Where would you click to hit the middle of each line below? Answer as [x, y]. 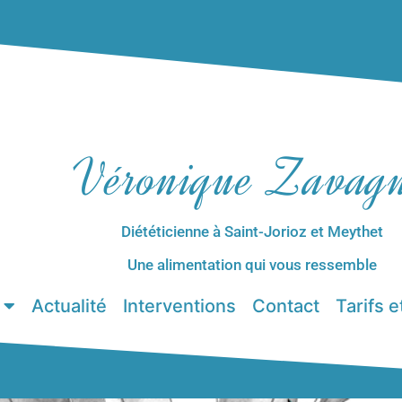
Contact [286, 306]
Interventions [179, 306]
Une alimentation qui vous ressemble [252, 265]
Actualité [69, 306]
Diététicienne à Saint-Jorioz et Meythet [252, 232]
